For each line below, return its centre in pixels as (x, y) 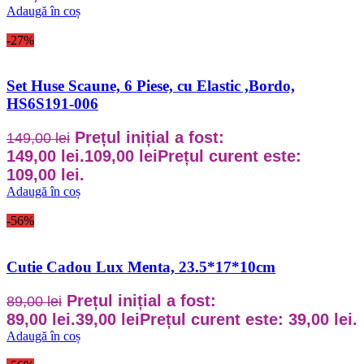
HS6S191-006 (52, 104)
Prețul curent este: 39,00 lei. (249, 319)
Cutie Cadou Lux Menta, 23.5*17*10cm (141, 266)
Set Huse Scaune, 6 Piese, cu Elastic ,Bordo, (151, 86)
